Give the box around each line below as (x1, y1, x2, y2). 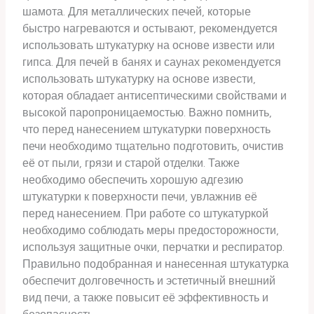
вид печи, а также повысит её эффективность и (22, 290, 269, 304)
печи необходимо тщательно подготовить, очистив (22, 139, 285, 153)
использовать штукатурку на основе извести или (22, 38, 275, 52)
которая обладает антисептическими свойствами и (22, 88, 287, 102)
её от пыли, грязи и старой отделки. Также (22, 156, 240, 170)
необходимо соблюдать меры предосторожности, (22, 223, 280, 237)
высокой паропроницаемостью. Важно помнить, (22, 105, 273, 119)
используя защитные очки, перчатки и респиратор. (22, 240, 285, 254)
